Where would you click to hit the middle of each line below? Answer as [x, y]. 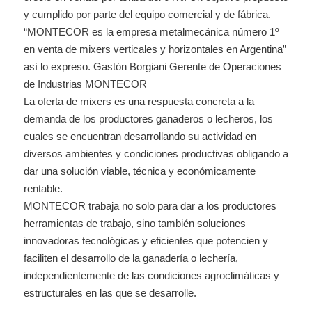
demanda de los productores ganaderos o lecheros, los [148, 118]
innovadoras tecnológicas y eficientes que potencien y [146, 240]
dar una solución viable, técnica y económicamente [139, 171]
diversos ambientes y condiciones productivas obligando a [156, 153]
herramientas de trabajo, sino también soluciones [134, 223]
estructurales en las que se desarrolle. [110, 292]
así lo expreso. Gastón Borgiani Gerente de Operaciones [152, 66]
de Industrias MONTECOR [85, 84]
